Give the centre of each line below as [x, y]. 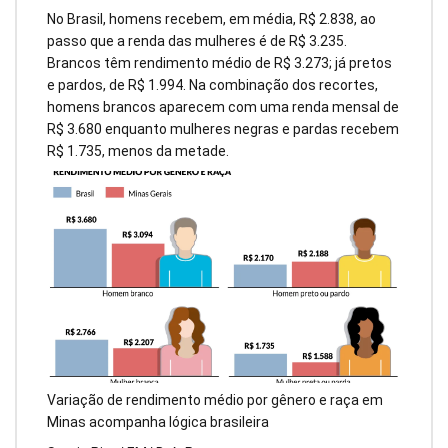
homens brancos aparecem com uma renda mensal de [223, 106]
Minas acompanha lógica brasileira [158, 422]
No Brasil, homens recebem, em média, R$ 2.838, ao [211, 18]
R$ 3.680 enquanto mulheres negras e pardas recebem [223, 128]
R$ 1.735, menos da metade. [138, 150]
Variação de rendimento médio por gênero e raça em [215, 400]
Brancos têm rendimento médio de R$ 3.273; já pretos [219, 62]
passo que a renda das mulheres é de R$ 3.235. [197, 40]
